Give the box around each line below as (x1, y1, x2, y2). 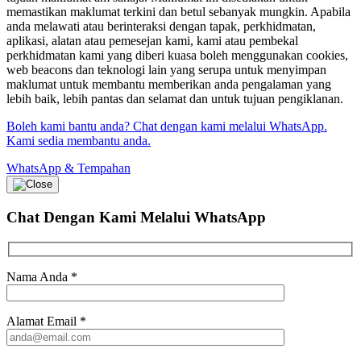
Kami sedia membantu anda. (6, 134, 151, 148)
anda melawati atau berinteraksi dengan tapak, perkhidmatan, (6, 19, 316, 34)
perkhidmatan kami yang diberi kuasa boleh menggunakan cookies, (6, 48, 348, 63)
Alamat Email (6, 314, 80, 329)
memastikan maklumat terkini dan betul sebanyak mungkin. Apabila (6, 5, 351, 19)
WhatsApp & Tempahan (6, 161, 131, 176)
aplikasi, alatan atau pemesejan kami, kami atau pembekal (6, 34, 298, 48)
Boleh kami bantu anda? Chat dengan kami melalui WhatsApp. (6, 119, 327, 134)
